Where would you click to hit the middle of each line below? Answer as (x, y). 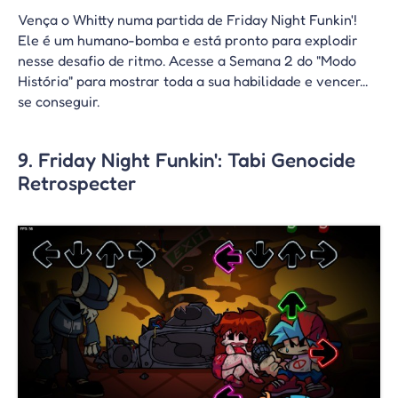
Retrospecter (77, 183)
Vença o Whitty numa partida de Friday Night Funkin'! (187, 19)
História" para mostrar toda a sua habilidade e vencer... (193, 80)
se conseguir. (59, 101)
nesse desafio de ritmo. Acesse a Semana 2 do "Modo (187, 60)
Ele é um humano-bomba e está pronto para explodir (188, 40)
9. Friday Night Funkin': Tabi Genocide (187, 160)
